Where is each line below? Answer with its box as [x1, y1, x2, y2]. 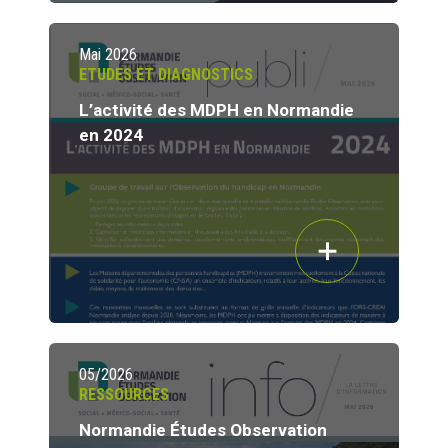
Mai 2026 [79, 45, 137, 65]
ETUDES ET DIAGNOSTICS [79, 65, 253, 85]
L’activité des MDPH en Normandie [79, 100, 354, 121]
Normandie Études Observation [79, 420, 327, 441]
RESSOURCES [79, 385, 169, 405]
